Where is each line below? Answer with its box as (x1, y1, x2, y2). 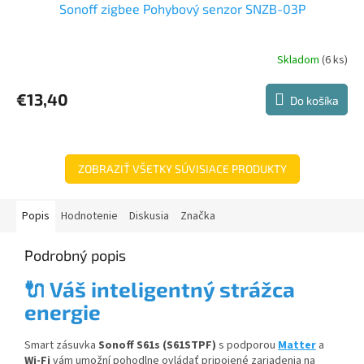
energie (24, 299, 101, 325)
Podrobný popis (24, 246, 126, 265)
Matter (278, 336, 316, 353)
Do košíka (290, 93, 339, 108)
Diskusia (129, 208, 169, 225)
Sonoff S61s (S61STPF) (98, 336, 216, 353)
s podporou (216, 336, 278, 353)
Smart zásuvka (24, 336, 98, 353)
